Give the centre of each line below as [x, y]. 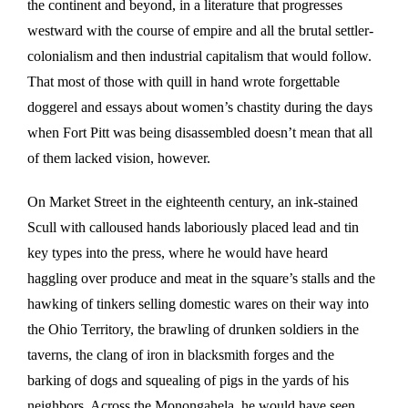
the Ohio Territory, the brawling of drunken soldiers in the [193, 329]
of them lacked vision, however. [119, 158]
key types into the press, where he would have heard [178, 252]
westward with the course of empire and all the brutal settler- [200, 30]
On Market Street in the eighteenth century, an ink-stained [193, 201]
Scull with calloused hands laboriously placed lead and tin [193, 227]
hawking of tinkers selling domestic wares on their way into [198, 303]
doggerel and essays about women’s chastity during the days [200, 107]
